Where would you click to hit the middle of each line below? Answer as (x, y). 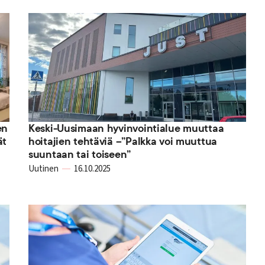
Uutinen (43, 169)
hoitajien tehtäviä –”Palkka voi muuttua (123, 141)
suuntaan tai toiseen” (80, 154)
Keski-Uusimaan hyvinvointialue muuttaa (126, 128)
